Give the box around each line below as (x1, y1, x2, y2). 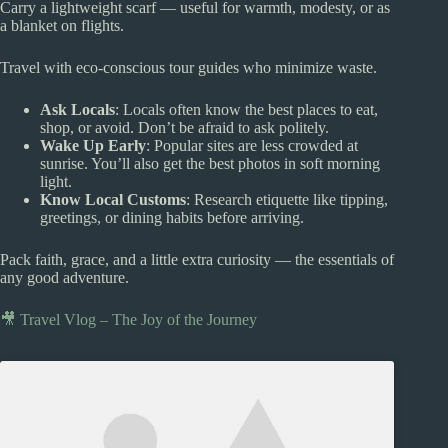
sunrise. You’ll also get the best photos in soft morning (40, 154, 380, 172)
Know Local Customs (40, 190, 186, 208)
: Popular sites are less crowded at (146, 136, 358, 154)
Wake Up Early (40, 136, 146, 154)
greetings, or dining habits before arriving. (40, 208, 304, 226)
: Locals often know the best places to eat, (115, 100, 378, 118)
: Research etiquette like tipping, (186, 190, 388, 208)
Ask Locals (40, 100, 115, 118)
